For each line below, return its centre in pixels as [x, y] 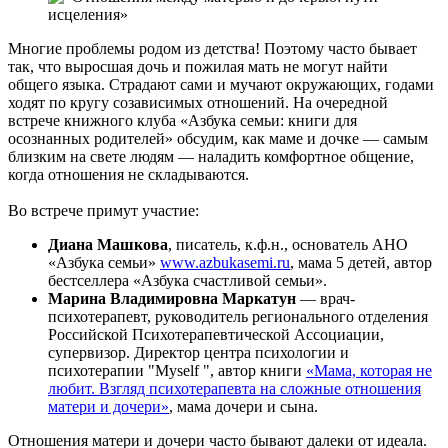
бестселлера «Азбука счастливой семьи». [187, 280]
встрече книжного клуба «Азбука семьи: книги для [182, 120]
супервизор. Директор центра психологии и [198, 352]
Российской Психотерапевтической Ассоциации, [216, 334]
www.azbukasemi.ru [225, 262]
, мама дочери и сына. [243, 406]
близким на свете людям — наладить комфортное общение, [211, 156]
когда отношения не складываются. [128, 174]
